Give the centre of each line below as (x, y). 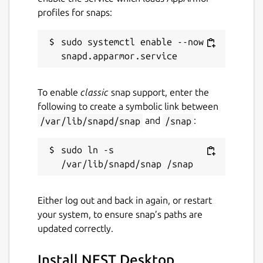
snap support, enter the (159, 92)
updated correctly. (75, 229)
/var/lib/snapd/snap (90, 121)
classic (95, 92)
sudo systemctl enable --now (132, 42)
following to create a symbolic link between (128, 107)
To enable (59, 92)
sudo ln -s (87, 150)
